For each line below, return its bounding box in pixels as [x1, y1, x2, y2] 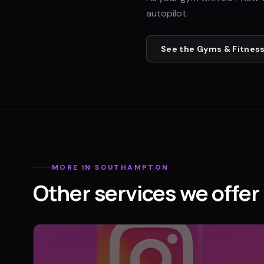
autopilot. [146, 7, 188, 19]
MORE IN [52, 162, 95, 172]
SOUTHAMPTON [95, 162, 169, 172]
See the [161, 44, 197, 54]
